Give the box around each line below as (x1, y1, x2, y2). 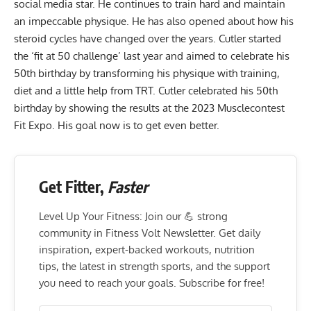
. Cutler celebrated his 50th (153, 84, 278, 98)
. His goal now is (52, 119, 133, 133)
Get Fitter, (39, 177, 108, 197)
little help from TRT (64, 84, 153, 98)
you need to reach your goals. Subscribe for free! (39, 276, 264, 290)
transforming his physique (93, 67, 215, 81)
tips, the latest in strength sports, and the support (39, 260, 270, 274)
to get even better (133, 119, 217, 133)
